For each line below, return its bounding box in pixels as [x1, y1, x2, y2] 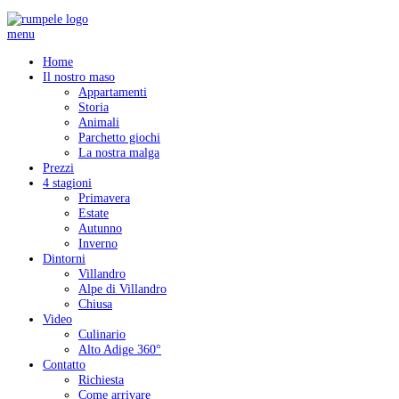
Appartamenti [78, 85, 147, 100]
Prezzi [43, 160, 74, 175]
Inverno [78, 236, 118, 251]
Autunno [78, 221, 122, 236]
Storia [78, 100, 109, 115]
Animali [78, 115, 119, 130]
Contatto [43, 357, 85, 372]
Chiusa [78, 297, 112, 312]
